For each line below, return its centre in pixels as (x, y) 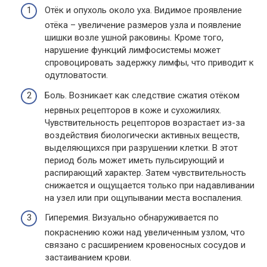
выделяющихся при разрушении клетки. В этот (141, 148)
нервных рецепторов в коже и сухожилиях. (133, 110)
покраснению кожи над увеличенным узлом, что (145, 233)
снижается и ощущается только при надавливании (150, 185)
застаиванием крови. (88, 258)
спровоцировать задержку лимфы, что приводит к (149, 63)
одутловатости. (76, 75)
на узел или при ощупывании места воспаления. (144, 198)
